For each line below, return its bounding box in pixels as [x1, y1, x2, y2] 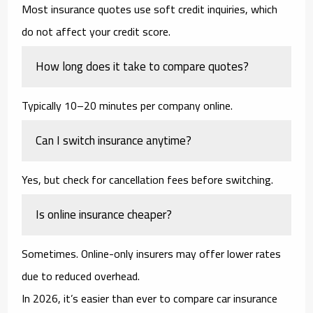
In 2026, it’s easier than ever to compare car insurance [22, 287, 278, 309]
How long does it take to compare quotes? [36, 54, 249, 78]
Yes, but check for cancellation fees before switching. [22, 168, 274, 190]
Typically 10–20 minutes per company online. [22, 94, 233, 116]
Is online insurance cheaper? [36, 203, 173, 226]
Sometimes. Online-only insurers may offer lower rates [22, 242, 282, 264]
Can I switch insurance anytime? [36, 129, 192, 152]
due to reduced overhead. [22, 265, 140, 286]
